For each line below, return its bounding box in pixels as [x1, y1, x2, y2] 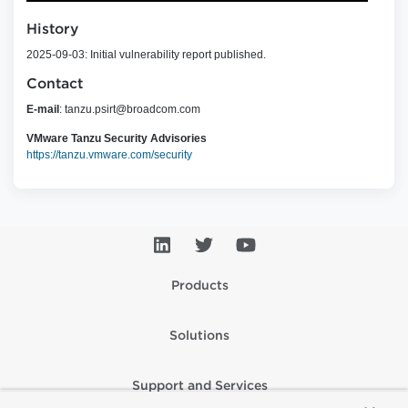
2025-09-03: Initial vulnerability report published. [26, 48, 266, 61]
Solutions [169, 331, 229, 342]
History [26, 24, 78, 36]
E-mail [26, 103, 59, 116]
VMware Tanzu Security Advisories [26, 132, 207, 145]
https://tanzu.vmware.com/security [26, 148, 192, 161]
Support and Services [131, 381, 268, 392]
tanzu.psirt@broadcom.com [65, 103, 200, 116]
